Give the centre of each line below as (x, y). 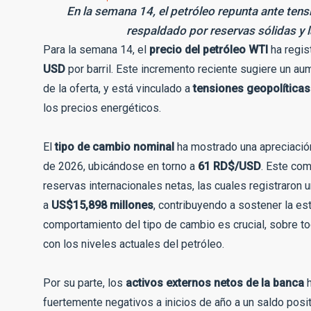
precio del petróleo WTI (209, 50)
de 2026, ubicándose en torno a (120, 166)
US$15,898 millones (102, 205)
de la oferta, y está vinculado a (118, 89)
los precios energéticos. (102, 108)
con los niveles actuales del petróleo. (134, 244)
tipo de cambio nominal (115, 147)
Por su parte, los (84, 283)
